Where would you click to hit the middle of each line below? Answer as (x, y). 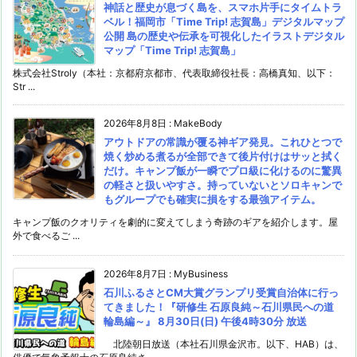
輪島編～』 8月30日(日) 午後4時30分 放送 (205, 321)
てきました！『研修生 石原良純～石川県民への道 (219, 306)
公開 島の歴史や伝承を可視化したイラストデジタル (224, 35)
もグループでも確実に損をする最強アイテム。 (212, 199)
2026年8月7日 (135, 273)
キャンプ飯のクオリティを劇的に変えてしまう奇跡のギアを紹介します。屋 (175, 222)
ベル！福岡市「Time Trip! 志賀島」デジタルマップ (224, 21)
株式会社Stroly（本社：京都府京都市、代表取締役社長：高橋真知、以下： (174, 73)
